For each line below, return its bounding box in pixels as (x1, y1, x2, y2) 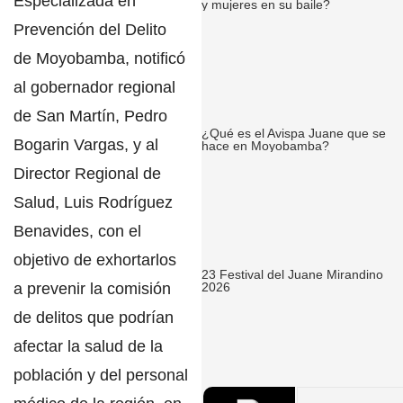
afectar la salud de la (13, 336, 163, 355)
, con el (89, 221, 141, 240)
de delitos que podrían (13, 308, 174, 327)
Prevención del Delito (13, 20, 166, 39)
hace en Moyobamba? (201, 139, 329, 153)
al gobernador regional (13, 77, 175, 96)
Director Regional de (13, 164, 161, 183)
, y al (124, 135, 158, 154)
